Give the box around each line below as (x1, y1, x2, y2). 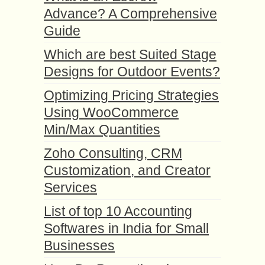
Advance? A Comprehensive (44, 5, 217, 21)
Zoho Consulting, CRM (44, 145, 182, 161)
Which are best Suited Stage (44, 46, 216, 62)
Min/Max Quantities (44, 121, 160, 137)
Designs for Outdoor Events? (44, 63, 220, 79)
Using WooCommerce (44, 104, 179, 120)
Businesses (44, 237, 115, 253)
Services (44, 179, 97, 195)
